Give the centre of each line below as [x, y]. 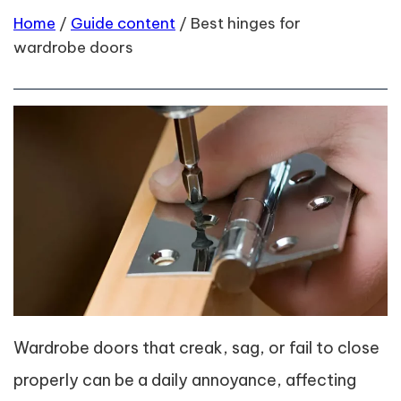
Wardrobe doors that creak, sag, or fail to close [196, 348]
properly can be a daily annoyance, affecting [185, 380]
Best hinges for [246, 23]
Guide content [123, 23]
